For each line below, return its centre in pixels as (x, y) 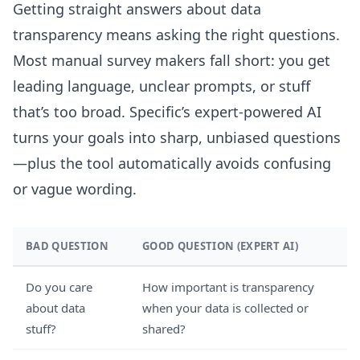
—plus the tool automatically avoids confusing (172, 163)
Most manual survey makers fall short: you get (172, 60)
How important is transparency (228, 287)
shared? (164, 329)
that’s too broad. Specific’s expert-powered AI (167, 112)
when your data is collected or (225, 308)
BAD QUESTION (67, 246)
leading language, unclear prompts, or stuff (162, 86)
